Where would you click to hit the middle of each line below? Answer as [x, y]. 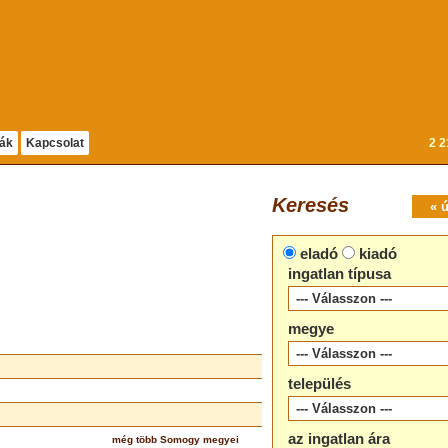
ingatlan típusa [339, 273]
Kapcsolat [55, 143]
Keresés [310, 205]
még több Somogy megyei [175, 439]
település [319, 383]
